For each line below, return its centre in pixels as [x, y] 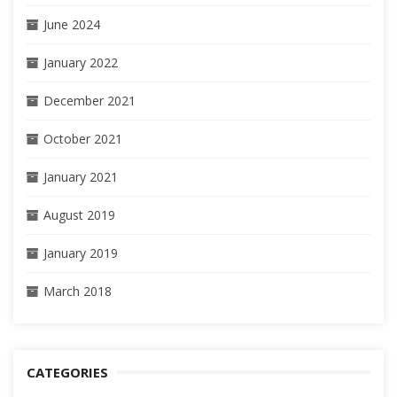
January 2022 [81, 62]
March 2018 [78, 291]
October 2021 [83, 139]
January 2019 [81, 253]
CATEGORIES [67, 372]
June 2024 [72, 24]
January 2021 [81, 177]
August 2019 [79, 215]
